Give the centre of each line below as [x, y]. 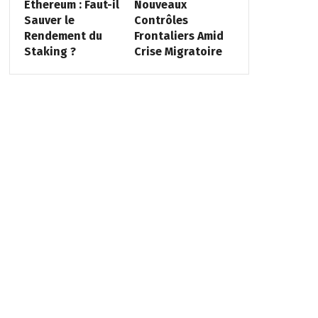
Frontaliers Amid [179, 35]
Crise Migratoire [179, 51]
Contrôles [161, 20]
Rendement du [63, 35]
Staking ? [50, 51]
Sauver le [49, 20]
